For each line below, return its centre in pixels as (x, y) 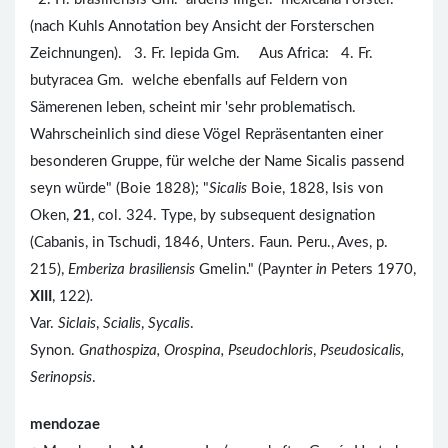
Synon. (54, 350)
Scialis (122, 323)
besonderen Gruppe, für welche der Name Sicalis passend (217, 161)
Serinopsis (61, 377)
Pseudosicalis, (362, 350)
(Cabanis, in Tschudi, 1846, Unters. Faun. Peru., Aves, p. (209, 242)
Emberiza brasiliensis (131, 269)
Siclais (77, 323)
